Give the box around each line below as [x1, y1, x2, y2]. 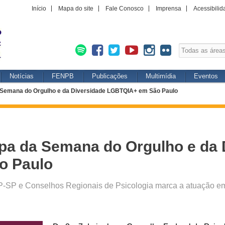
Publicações [92, 72, 128, 80]
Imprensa [156, 5, 181, 12]
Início [32, 5, 46, 12]
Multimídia [146, 72, 176, 80]
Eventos [194, 72, 218, 80]
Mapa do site [58, 5, 93, 12]
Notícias [10, 72, 34, 80]
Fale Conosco [105, 5, 144, 12]
